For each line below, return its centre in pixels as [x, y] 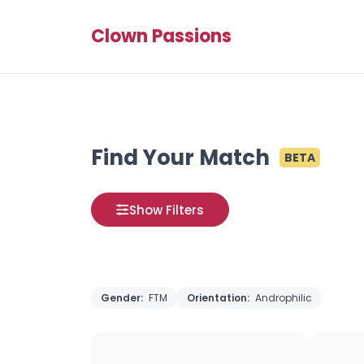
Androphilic [284, 298]
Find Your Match [180, 158]
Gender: [123, 298]
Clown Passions [161, 36]
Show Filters [167, 210]
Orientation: [219, 298]
